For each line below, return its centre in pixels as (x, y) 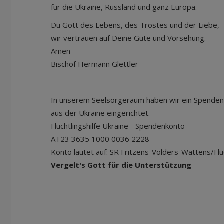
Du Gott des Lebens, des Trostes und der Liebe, (135, 25)
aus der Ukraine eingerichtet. (100, 113)
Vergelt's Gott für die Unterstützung (121, 165)
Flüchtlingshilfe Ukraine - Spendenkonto (118, 126)
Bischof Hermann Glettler (113, 64)
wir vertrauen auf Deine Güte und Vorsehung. (128, 38)
